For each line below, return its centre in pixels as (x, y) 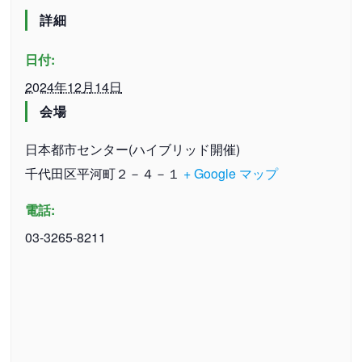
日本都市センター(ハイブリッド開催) (133, 149)
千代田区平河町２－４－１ (103, 173)
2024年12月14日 (74, 86)
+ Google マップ (231, 173)
